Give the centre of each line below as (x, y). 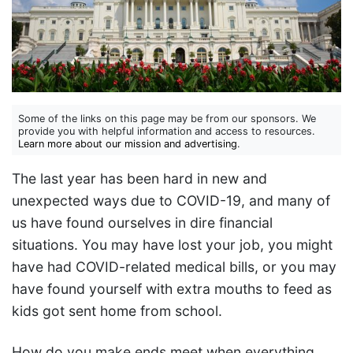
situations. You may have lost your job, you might (172, 245)
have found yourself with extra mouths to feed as (172, 289)
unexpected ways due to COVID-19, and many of (171, 201)
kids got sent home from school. (117, 311)
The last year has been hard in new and (139, 179)
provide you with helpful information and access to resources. (167, 132)
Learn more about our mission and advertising (128, 144)
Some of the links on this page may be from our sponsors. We (167, 119)
